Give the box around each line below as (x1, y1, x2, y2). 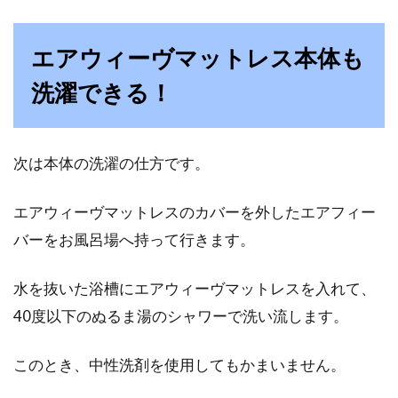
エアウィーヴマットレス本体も (31, 44, 364, 72)
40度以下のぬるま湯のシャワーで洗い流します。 (13, 306, 348, 325)
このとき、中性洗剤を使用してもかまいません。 (13, 355, 346, 374)
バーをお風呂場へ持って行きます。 (13, 230, 255, 249)
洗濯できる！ (31, 78, 172, 107)
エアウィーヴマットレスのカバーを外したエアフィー (13, 203, 376, 221)
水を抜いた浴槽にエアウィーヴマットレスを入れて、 (13, 279, 376, 298)
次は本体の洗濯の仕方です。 (13, 154, 210, 172)
